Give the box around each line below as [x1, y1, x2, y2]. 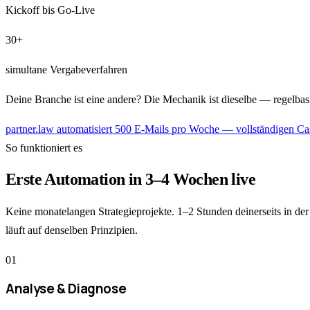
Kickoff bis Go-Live [6, 3, 95, 16]
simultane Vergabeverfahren [6, 63, 127, 75]
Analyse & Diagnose [6, 280, 127, 298]
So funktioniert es [6, 141, 82, 154]
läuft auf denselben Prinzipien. [6, 224, 138, 236]
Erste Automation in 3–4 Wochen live [6, 170, 255, 188]
